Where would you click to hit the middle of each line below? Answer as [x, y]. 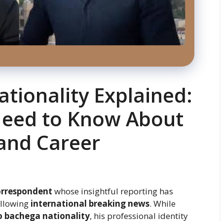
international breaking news [90, 203]
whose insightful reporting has [113, 191]
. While [163, 203]
